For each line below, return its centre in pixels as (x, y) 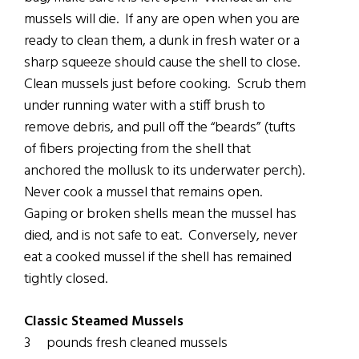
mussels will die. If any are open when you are (162, 20)
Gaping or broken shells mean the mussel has (160, 215)
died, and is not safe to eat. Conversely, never (161, 236)
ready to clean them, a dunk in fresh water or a (162, 42)
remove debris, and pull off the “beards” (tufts (160, 128)
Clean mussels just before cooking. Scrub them (165, 85)
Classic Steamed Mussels (104, 322)
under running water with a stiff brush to (145, 107)
